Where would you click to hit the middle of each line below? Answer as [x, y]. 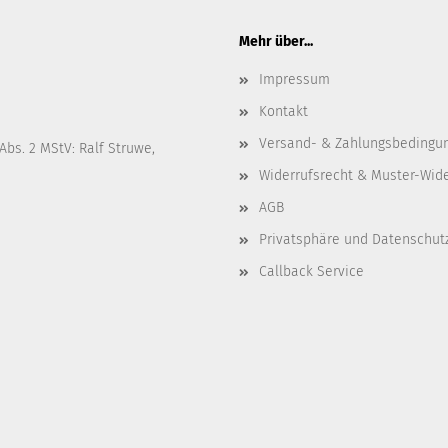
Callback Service [311, 271]
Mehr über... [276, 41]
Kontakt [283, 111]
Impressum [294, 79]
